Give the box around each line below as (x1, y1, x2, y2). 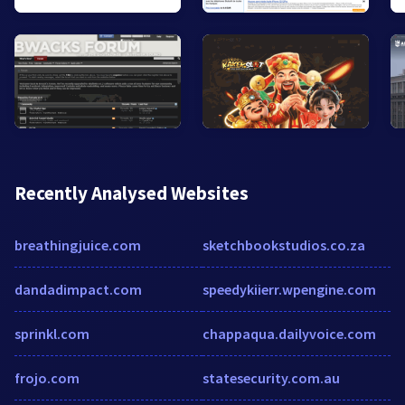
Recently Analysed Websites (14, 181, 249, 206)
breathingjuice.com (14, 236, 141, 255)
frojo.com (14, 369, 80, 388)
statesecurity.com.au (202, 369, 340, 388)
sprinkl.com (14, 325, 89, 344)
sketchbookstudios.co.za (202, 236, 365, 255)
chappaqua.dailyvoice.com (202, 325, 376, 344)
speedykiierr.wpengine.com (202, 280, 376, 299)
